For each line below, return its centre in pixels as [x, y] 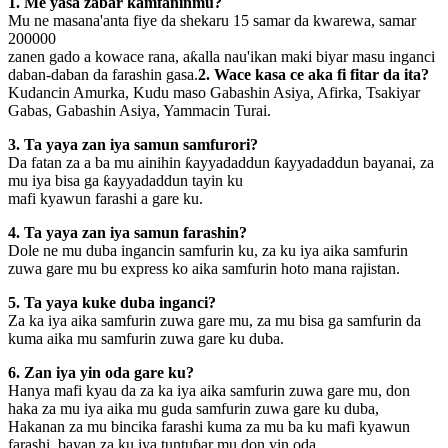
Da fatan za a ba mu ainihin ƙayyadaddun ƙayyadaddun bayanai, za [221, 162]
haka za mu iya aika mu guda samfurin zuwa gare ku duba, [193, 408]
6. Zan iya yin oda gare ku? [101, 372]
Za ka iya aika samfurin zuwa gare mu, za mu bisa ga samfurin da [214, 320]
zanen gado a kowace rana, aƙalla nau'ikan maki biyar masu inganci [221, 56]
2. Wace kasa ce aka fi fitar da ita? [313, 74]
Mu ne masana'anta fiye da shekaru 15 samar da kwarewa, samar [212, 20]
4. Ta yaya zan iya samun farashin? [127, 232]
